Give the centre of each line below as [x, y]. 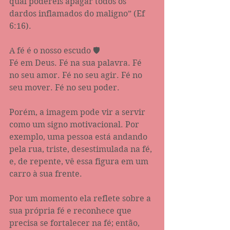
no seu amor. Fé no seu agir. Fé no [77, 75]
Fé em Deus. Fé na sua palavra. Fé [76, 63]
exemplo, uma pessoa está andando [79, 137]
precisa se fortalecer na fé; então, [75, 223]
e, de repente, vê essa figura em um [80, 161]
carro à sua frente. [47, 174]
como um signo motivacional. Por [75, 124]
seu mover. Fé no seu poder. [64, 87]
